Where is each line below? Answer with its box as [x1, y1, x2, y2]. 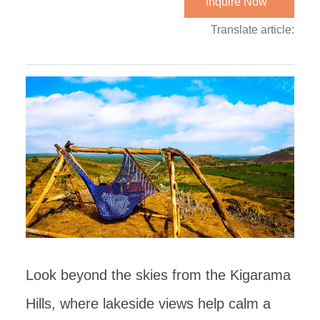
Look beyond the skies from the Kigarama [26, 266, 291, 283]
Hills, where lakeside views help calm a [26, 295, 271, 311]
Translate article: [211, 24, 294, 36]
